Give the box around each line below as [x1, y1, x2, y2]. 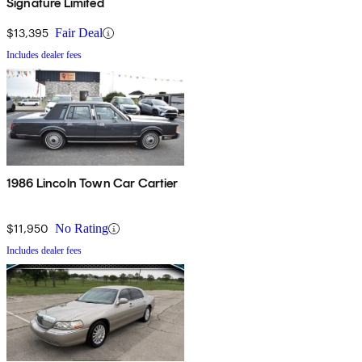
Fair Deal [55, 26, 103, 40]
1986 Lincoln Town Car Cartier [6, 175, 179, 192]
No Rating [55, 221, 108, 236]
